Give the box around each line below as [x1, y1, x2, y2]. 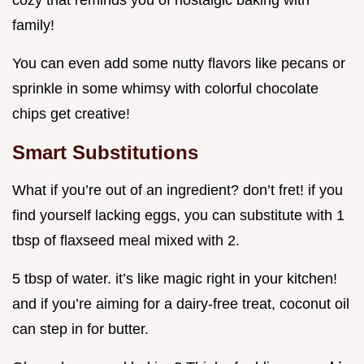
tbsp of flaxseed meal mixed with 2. [12, 232, 240, 249]
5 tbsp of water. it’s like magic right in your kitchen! [12, 271, 337, 288]
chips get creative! [12, 106, 130, 123]
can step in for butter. [12, 321, 149, 338]
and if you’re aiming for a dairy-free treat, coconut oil [12, 296, 349, 313]
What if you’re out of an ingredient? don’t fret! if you [12, 182, 343, 199]
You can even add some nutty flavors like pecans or [12, 55, 345, 72]
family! [12, 17, 54, 34]
